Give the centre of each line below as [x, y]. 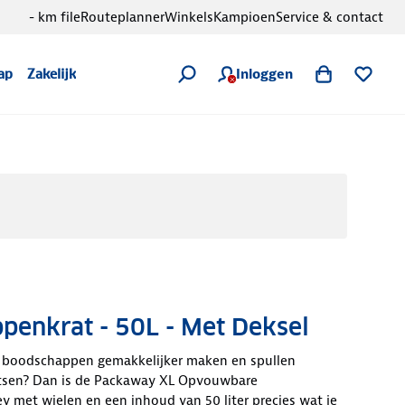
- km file [55, 17]
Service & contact [330, 17]
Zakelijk [52, 74]
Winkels [189, 17]
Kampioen [245, 17]
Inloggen [264, 74]
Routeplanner [122, 17]
